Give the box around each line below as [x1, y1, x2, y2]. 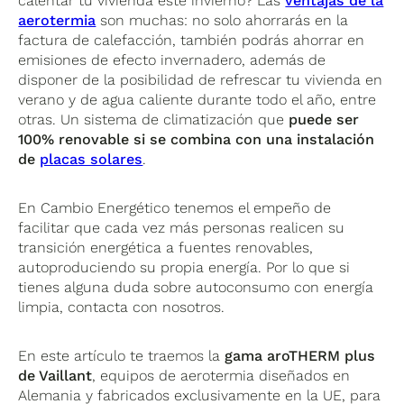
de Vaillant [18, 366, 93, 384]
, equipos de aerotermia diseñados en [92, 366, 351, 384]
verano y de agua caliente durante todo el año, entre [18, 90, 377, 108]
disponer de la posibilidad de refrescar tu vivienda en [18, 70, 383, 88]
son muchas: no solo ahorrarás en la [96, 11, 349, 29]
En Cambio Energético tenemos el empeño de [18, 198, 332, 216]
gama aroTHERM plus [225, 346, 376, 364]
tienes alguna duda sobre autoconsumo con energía [18, 278, 374, 296]
